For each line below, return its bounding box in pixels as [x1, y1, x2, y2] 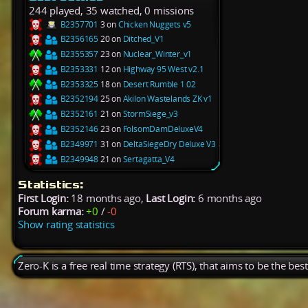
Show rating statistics [18, 218, 115, 232]
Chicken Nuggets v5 [118, 18, 192, 30]
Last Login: [146, 192, 196, 206]
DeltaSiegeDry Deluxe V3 [122, 137, 217, 150]
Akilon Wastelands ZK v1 [122, 93, 213, 105]
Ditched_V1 [122, 33, 164, 45]
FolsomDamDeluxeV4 [122, 123, 203, 135]
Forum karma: [18, 205, 84, 219]
